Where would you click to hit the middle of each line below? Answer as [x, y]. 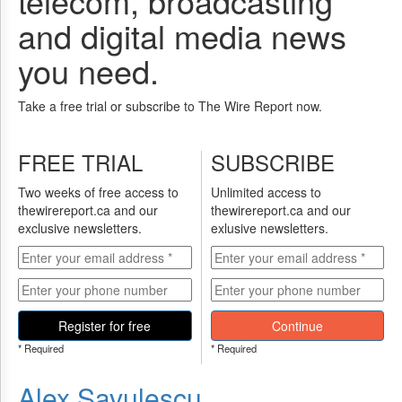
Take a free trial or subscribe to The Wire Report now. [170, 106]
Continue [297, 326]
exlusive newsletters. [269, 228]
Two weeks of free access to [98, 192]
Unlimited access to [266, 192]
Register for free [105, 326]
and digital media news [182, 35]
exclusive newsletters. [80, 228]
